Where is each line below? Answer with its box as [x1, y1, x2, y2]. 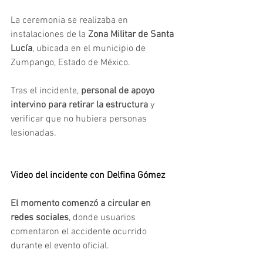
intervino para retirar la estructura [11, 99, 150, 111]
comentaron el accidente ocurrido [11, 225, 149, 238]
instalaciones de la [11, 28, 88, 41]
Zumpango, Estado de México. [11, 56, 130, 69]
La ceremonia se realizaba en [11, 14, 130, 26]
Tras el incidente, [11, 85, 81, 97]
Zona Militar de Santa [88, 28, 176, 41]
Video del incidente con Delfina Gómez [11, 169, 165, 181]
